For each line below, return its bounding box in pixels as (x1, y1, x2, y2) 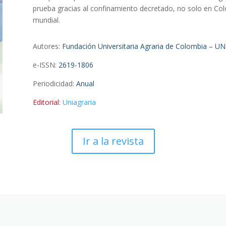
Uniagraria (62, 97, 96, 107)
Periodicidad (32, 79, 73, 89)
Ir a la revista (82, 134, 144, 148)
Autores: (32, 41, 62, 51)
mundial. (32, 15, 60, 25)
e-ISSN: (32, 60, 59, 70)
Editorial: (32, 97, 61, 107)
